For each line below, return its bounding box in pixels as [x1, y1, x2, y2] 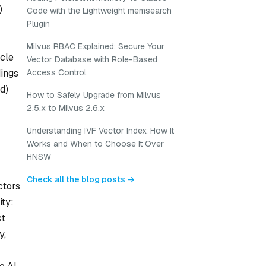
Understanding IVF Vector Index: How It [27, 125, 174, 136]
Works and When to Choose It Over [27, 138, 164, 149]
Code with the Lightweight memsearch [27, 5, 172, 16]
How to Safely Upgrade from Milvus [27, 90, 161, 100]
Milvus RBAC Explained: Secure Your [27, 41, 164, 52]
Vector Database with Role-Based [27, 54, 157, 65]
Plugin [27, 18, 50, 29]
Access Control [27, 67, 86, 78]
